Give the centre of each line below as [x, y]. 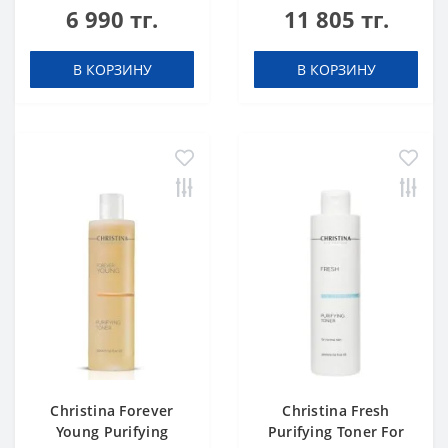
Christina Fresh [336, 410]
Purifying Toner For [336, 431]
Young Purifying [112, 431]
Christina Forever [112, 410]
